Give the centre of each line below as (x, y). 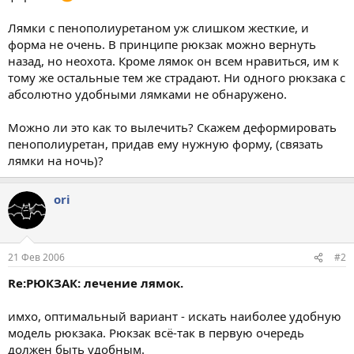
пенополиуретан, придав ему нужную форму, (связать (166, 143)
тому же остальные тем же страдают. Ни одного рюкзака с (177, 77)
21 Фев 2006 (36, 257)
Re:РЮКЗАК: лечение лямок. (96, 283)
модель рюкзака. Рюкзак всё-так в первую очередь (156, 333)
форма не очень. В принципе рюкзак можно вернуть (162, 44)
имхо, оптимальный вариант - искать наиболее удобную (175, 316)
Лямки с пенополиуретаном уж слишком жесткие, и (158, 27)
